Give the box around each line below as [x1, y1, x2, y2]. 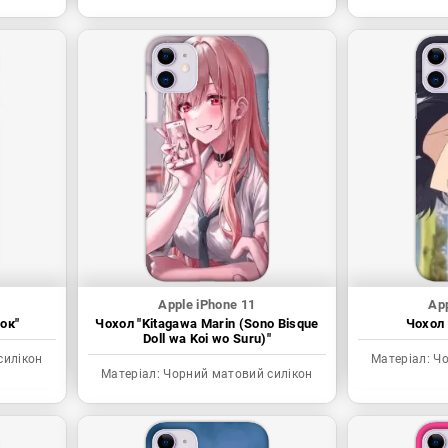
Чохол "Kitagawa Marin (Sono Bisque [95, 316, 319, 332]
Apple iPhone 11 [158, 297, 256, 313]
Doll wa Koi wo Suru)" [142, 331, 271, 347]
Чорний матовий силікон [160, 367, 313, 382]
